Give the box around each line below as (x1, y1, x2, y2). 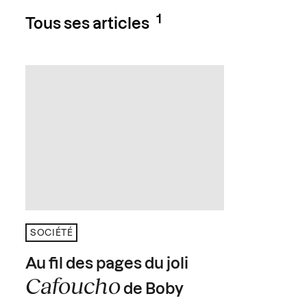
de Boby (121, 281, 184, 297)
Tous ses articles (25, 16, 150, 32)
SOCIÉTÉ (30, 228, 73, 238)
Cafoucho (25, 271, 121, 299)
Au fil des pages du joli (25, 256, 189, 271)
